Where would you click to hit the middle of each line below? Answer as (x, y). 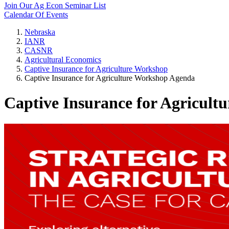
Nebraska (40, 32)
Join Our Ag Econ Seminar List (55, 5)
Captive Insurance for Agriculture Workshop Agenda (110, 78)
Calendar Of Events (36, 15)
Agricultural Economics (63, 60)
